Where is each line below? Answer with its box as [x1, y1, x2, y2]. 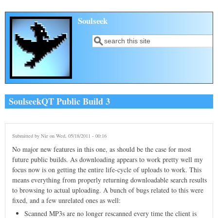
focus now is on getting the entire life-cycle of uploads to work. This [12, 165, 201, 175]
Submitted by [12, 132, 41, 140]
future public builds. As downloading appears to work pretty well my [12, 155, 203, 164]
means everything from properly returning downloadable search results [12, 175, 207, 185]
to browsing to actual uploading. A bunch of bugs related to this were [12, 185, 203, 195]
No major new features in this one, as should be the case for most [12, 145, 191, 154]
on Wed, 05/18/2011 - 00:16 [48, 132, 107, 140]
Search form [92, 40, 138, 53]
